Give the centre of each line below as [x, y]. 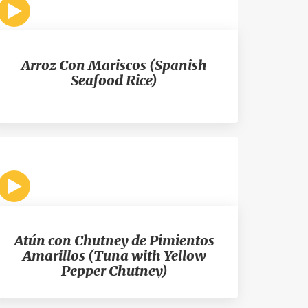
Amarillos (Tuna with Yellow [114, 255]
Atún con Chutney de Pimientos [114, 240]
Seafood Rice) [114, 80]
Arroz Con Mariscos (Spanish [114, 65]
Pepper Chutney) [114, 271]
